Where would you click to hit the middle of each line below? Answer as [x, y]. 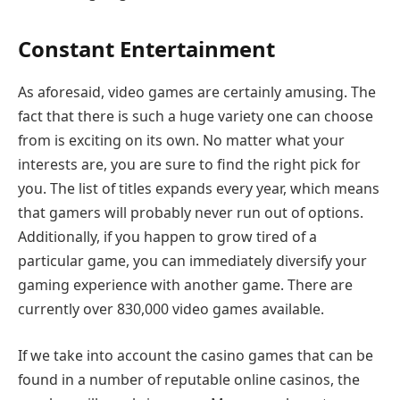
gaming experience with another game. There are [185, 285]
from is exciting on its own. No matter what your [181, 141]
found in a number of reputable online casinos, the [189, 379]
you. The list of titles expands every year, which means [199, 189]
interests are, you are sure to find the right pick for [189, 165]
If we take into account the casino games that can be [196, 355]
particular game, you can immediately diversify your [192, 261]
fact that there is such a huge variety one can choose [196, 117]
